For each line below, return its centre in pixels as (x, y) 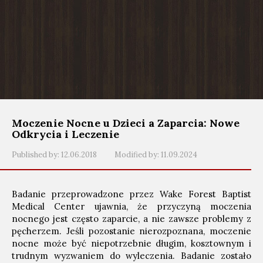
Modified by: (137, 154)
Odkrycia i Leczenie (65, 134)
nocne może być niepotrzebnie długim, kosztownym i (131, 243)
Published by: (36, 154)
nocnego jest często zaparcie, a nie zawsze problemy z (131, 219)
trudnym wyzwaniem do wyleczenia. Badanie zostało (131, 256)
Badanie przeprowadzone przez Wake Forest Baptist (131, 194)
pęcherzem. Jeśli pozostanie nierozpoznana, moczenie (131, 231)
